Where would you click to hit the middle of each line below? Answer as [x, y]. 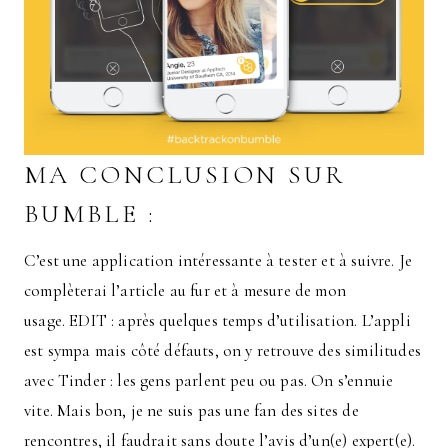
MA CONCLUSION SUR [185, 175]
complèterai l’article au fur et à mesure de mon [185, 291]
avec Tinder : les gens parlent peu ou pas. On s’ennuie [209, 381]
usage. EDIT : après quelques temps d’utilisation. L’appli [217, 321]
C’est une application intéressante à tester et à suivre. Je [218, 261]
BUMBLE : [90, 214]
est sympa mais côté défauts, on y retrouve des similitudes [222, 351]
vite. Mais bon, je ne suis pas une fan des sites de [191, 411]
